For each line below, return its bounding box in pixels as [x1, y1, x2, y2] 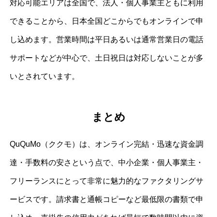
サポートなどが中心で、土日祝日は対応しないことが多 [10, 53, 203, 62]
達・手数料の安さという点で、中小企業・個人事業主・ [10, 158, 203, 167]
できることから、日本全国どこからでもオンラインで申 [10, 16, 203, 25]
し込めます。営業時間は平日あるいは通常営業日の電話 [10, 35, 203, 44]
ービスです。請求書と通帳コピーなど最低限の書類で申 [10, 195, 203, 204]
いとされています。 [10, 72, 79, 80]
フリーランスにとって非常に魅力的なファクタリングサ [10, 177, 203, 186]
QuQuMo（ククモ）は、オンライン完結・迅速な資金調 [10, 140, 203, 149]
